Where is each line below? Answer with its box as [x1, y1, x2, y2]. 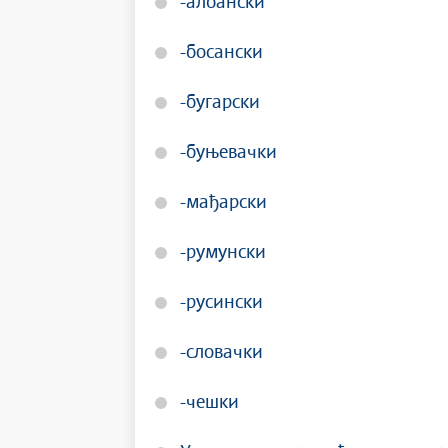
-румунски [180, 244, 266, 262]
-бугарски [180, 94, 260, 112]
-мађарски [180, 194, 267, 212]
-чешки [180, 394, 239, 412]
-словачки [180, 344, 263, 362]
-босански [180, 44, 263, 62]
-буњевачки [180, 144, 277, 162]
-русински [180, 294, 263, 312]
